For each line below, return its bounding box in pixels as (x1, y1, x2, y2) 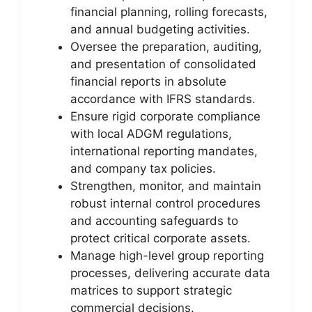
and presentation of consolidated (70, 56, 256, 71)
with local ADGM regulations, (70, 126, 232, 141)
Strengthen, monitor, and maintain (70, 178, 261, 193)
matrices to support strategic (70, 283, 232, 297)
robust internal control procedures (70, 196, 260, 210)
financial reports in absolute (70, 74, 226, 88)
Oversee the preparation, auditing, (70, 39, 262, 54)
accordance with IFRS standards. (70, 91, 256, 106)
